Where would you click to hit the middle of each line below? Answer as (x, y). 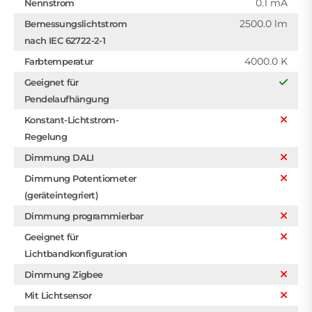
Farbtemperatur (59, 61)
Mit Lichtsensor (58, 295)
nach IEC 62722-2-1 (65, 40)
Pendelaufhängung (67, 99)
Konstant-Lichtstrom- (72, 119)
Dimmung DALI (59, 157)
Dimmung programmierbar (84, 216)
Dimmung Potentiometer (80, 178)
